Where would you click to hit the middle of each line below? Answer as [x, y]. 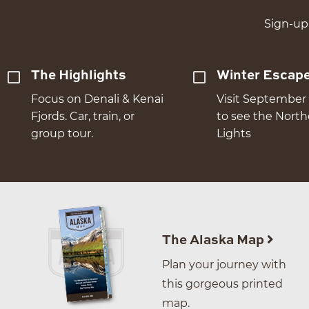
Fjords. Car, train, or [83, 117]
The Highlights [79, 76]
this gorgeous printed [222, 284]
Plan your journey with [224, 265]
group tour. [62, 134]
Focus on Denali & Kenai [98, 99]
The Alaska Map [215, 241]
